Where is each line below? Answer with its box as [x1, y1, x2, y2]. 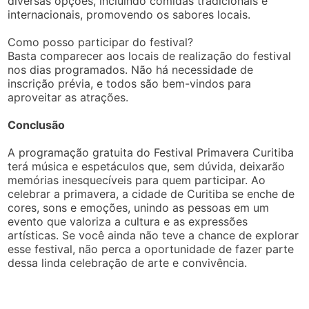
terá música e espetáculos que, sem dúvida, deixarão [8, 159, 286, 174]
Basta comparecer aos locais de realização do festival [8, 49, 292, 63]
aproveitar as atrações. [8, 90, 129, 105]
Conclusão [8, 118, 66, 132]
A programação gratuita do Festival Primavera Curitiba [8, 146, 295, 160]
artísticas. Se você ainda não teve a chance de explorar [8, 228, 299, 243]
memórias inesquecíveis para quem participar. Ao [8, 173, 266, 188]
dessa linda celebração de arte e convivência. [8, 256, 248, 270]
